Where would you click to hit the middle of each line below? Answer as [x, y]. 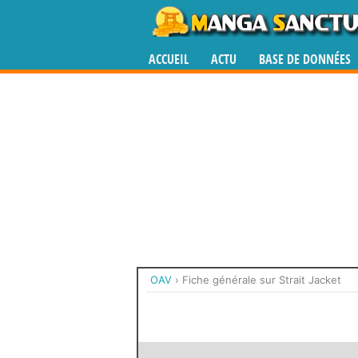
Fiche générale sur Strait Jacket [262, 280]
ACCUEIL [169, 60]
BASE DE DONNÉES [305, 60]
